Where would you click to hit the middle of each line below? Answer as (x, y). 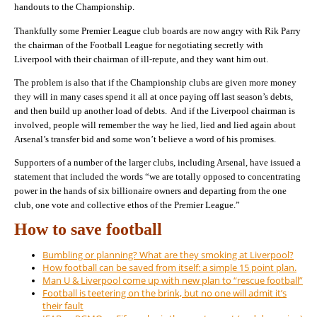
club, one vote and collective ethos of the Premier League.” (127, 205)
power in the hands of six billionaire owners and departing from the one (150, 191)
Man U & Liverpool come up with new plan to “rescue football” (173, 281)
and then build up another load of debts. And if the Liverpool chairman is (155, 111)
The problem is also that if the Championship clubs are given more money (155, 82)
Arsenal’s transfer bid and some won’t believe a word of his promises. (145, 139)
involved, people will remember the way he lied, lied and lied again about (155, 125)
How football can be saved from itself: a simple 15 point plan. (169, 268)
